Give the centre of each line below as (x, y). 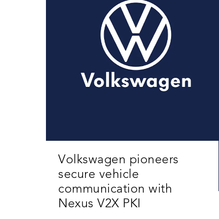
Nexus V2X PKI (100, 204)
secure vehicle (99, 175)
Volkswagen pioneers (119, 160)
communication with (115, 190)
